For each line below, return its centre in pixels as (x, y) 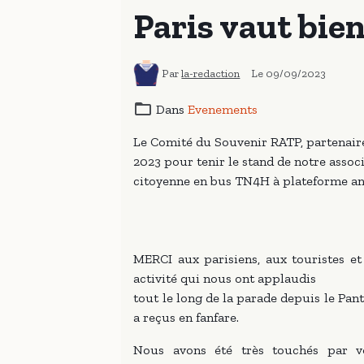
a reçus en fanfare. (186, 317)
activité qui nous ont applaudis (225, 278)
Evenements (223, 109)
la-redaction (211, 73)
